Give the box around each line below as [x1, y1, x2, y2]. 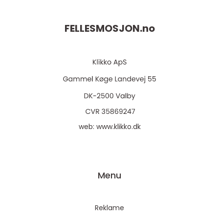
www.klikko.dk [96, 122, 141, 131]
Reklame [95, 203, 124, 213]
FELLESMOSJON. [64, 22, 142, 36]
